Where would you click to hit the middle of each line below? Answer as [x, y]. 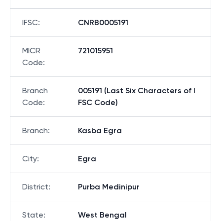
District [35, 187]
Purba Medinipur [109, 187]
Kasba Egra [100, 130]
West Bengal [102, 215]
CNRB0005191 [103, 22]
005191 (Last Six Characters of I [137, 91]
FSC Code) [98, 102]
